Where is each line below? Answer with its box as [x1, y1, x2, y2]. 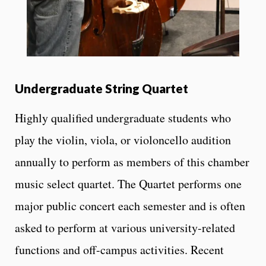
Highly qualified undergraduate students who [15, 109, 231, 126]
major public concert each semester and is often [15, 197, 245, 214]
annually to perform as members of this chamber [15, 153, 249, 170]
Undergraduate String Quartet [15, 80, 188, 96]
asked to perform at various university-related [15, 219, 235, 236]
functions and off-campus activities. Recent [15, 241, 224, 258]
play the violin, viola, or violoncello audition [15, 131, 231, 148]
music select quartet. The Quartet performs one [15, 175, 242, 192]
